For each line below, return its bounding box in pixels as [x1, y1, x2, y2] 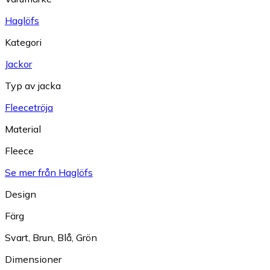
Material [5, 122, 41, 135]
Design [5, 187, 36, 200]
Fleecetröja [5, 101, 53, 113]
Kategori [5, 36, 42, 48]
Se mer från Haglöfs [5, 166, 93, 178]
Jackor [5, 57, 32, 70]
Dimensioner [5, 253, 61, 265]
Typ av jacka [5, 79, 61, 92]
